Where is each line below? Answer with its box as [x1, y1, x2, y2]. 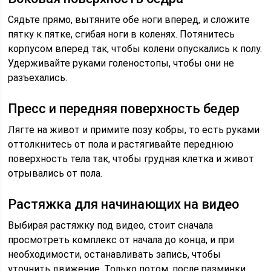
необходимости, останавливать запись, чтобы [8, 249, 221, 260]
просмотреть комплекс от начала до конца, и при [8, 234, 235, 246]
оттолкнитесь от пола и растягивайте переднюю [8, 139, 234, 150]
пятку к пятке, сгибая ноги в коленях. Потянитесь [8, 28, 235, 40]
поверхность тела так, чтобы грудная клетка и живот [8, 153, 255, 165]
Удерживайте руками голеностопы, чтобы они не [8, 57, 235, 69]
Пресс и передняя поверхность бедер [8, 101, 240, 116]
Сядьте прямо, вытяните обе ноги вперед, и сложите [8, 14, 250, 25]
